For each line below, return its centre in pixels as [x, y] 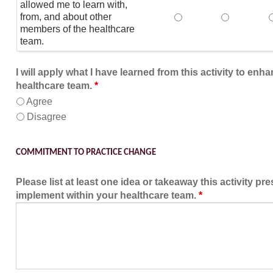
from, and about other [66, 17]
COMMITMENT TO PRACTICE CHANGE [86, 153]
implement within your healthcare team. [106, 195]
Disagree [47, 117]
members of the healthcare [77, 29]
